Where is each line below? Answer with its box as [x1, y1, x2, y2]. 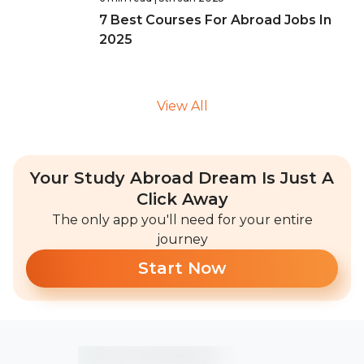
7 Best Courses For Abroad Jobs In [99, 12, 331, 28]
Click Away [136, 189, 228, 209]
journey [156, 232, 208, 247]
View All [156, 98, 208, 114]
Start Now [138, 258, 226, 278]
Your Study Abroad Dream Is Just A [30, 168, 334, 188]
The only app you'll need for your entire [51, 212, 313, 227]
